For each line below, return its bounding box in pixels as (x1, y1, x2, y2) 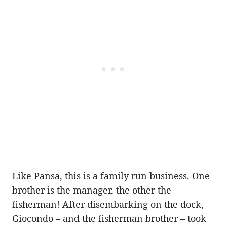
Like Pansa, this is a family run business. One (12, 169, 210, 182)
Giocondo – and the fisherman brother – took (12, 212, 206, 224)
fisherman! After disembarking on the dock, (12, 198, 204, 210)
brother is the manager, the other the (12, 183, 171, 196)
